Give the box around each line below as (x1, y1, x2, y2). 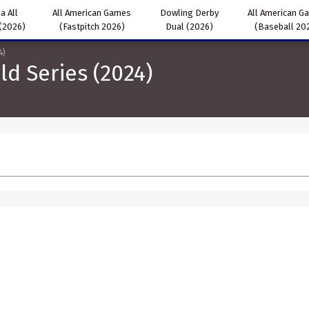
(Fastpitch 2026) (59, 21, 125, 32)
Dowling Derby (160, 7, 219, 18)
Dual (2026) (166, 21, 214, 32)
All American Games (52, 7, 132, 18)
